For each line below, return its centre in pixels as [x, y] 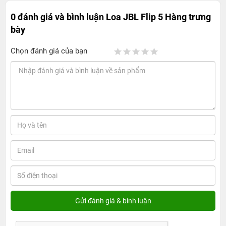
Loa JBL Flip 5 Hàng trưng [158, 17]
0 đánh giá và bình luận [58, 17]
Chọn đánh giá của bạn [49, 51]
